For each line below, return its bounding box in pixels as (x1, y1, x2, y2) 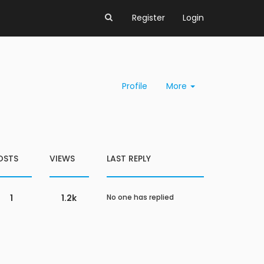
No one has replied (107, 192, 174, 202)
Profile (122, 80, 147, 92)
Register (132, 12, 165, 24)
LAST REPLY (107, 153, 151, 164)
